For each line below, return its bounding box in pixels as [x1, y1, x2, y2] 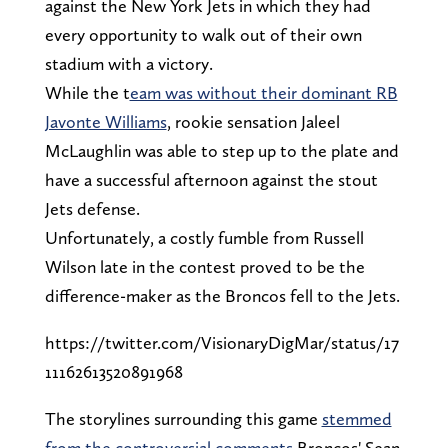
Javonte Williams [44, 110, 167, 132]
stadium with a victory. [44, 52, 213, 74]
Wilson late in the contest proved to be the [44, 255, 365, 277]
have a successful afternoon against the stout [44, 168, 378, 190]
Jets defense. [44, 197, 140, 219]
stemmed [321, 407, 392, 429]
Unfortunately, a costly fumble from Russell [44, 226, 364, 248]
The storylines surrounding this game [44, 407, 322, 429]
